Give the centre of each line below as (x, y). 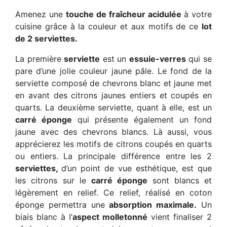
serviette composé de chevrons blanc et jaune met (113, 83)
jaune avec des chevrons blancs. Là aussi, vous (113, 132)
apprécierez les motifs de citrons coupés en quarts (113, 144)
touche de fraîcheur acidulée (125, 14)
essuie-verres (157, 59)
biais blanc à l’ (44, 217)
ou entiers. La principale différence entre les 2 (113, 156)
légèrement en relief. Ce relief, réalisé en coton (113, 193)
